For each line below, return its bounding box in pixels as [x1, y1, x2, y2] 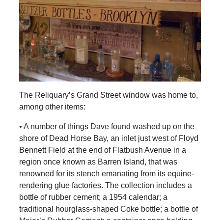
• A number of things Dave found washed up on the [19, 122, 194, 131]
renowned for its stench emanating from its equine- [19, 169, 194, 178]
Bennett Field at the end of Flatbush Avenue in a [19, 145, 186, 154]
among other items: [19, 102, 85, 111]
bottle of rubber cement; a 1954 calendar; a [19, 192, 167, 201]
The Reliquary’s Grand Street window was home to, [19, 90, 198, 99]
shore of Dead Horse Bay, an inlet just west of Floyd [19, 134, 198, 142]
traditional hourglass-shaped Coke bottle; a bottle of [19, 204, 198, 213]
